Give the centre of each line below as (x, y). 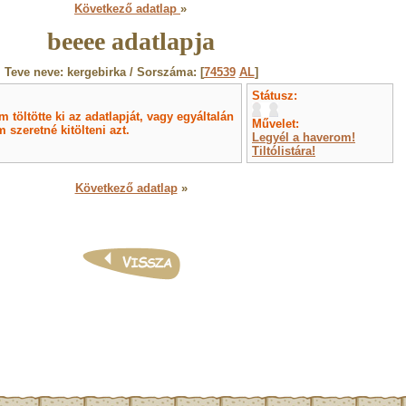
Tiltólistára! (284, 151)
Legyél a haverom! (304, 137)
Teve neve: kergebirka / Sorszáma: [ (104, 72)
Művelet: (275, 124)
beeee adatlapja (131, 41)
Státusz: (275, 96)
